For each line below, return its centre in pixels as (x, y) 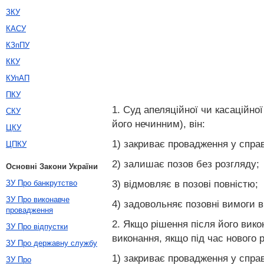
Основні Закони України (52, 166)
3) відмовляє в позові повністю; (185, 184)
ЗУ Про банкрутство (42, 183)
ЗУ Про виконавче (38, 199)
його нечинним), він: (159, 124)
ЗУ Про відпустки (37, 227)
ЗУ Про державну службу (52, 243)
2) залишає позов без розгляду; (186, 164)
